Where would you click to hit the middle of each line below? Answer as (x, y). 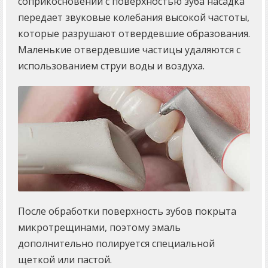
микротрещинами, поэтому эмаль (99, 227)
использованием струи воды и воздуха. (111, 66)
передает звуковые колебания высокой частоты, (134, 18)
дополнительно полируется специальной (116, 243)
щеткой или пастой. (65, 259)
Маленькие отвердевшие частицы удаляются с (129, 50)
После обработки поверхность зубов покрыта (127, 211)
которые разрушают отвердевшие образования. (134, 34)
